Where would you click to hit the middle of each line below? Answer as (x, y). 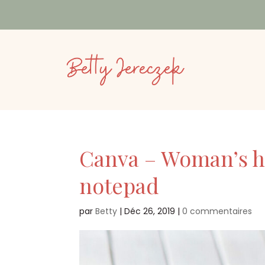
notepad (119, 185)
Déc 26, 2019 (150, 211)
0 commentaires (217, 211)
